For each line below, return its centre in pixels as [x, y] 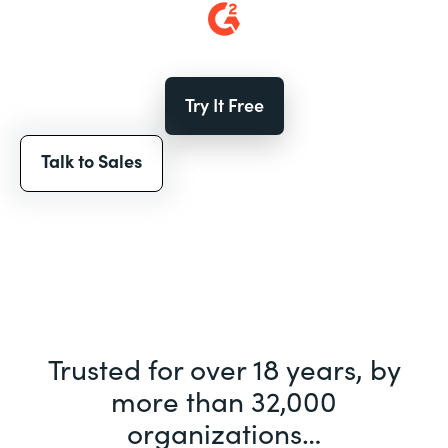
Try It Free [224, 104]
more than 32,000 [224, 400]
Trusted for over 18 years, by [224, 368]
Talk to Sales [91, 160]
